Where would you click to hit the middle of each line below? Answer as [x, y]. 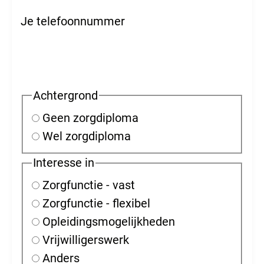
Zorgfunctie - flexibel [96, 204]
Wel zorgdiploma [87, 136]
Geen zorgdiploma [90, 118]
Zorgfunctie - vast [89, 185]
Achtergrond [65, 95]
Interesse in [64, 163]
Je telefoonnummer [73, 21]
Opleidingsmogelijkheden [109, 222]
